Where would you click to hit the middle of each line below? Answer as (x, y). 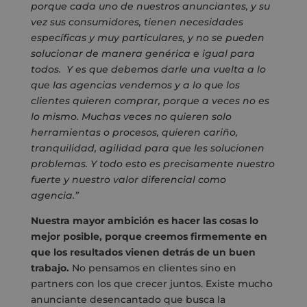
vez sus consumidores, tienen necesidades (137, 22)
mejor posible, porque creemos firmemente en (149, 237)
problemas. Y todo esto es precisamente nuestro (152, 164)
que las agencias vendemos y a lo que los (135, 85)
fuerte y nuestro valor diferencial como (128, 180)
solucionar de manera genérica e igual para (143, 54)
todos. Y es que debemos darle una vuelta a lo (148, 70)
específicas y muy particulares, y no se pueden (147, 38)
